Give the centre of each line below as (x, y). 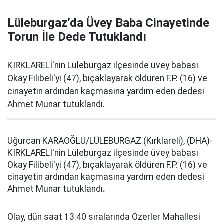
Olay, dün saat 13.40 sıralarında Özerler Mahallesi (104, 217)
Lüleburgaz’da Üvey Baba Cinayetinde (108, 23)
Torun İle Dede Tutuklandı (77, 37)
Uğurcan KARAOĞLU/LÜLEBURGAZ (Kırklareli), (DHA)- (110, 141)
